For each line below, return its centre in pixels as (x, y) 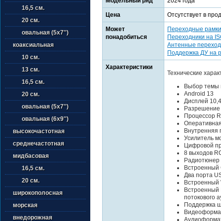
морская (25, 205)
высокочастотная (39, 131)
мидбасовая (31, 156)
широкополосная (38, 193)
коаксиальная (33, 45)
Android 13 (199, 93)
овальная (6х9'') (41, 119)
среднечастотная (38, 144)
